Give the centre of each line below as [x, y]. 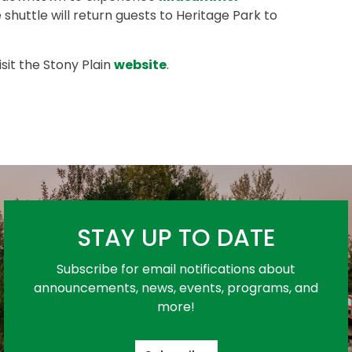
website [140, 65]
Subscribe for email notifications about [176, 269]
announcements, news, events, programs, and [176, 288]
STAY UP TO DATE [176, 238]
